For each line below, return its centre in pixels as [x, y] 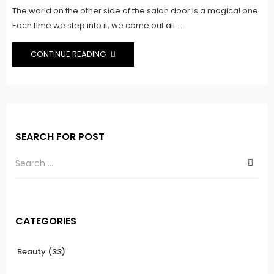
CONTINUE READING [69, 54]
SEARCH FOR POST [60, 136]
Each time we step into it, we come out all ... [97, 25]
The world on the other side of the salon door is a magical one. [136, 10]
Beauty [31, 251]
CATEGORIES [46, 221]
